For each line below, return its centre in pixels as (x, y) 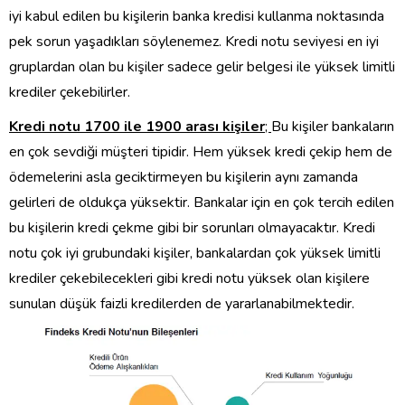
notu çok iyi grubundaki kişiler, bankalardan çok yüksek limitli (195, 254)
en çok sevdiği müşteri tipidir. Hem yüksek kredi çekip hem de (201, 152)
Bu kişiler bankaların (333, 127)
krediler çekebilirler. (70, 93)
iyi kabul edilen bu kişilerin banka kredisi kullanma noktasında (197, 17)
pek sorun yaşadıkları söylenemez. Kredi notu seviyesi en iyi (194, 42)
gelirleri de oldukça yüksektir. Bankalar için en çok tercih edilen (202, 203)
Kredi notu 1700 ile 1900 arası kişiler (137, 127)
